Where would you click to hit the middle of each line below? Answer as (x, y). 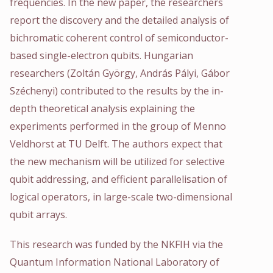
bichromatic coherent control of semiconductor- (119, 37)
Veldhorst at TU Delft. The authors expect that (116, 144)
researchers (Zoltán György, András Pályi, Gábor (120, 73)
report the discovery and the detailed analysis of (119, 20)
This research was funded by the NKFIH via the (116, 244)
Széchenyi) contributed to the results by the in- (117, 90)
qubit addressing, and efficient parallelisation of (119, 179)
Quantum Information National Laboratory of (115, 262)
